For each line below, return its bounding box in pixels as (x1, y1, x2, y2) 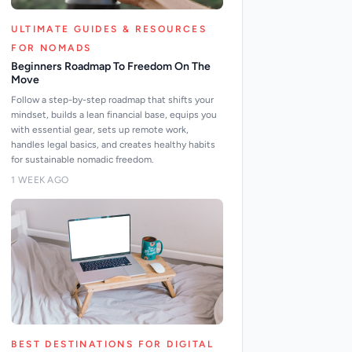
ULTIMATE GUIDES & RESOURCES (11, 24, 207, 35)
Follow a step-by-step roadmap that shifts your (11, 94, 214, 105)
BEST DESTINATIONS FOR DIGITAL (11, 339, 214, 350)
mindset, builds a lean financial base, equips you (11, 109, 218, 120)
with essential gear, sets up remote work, (11, 124, 189, 135)
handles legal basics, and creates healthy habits (11, 139, 216, 150)
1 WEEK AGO (11, 174, 69, 185)
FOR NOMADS (11, 42, 92, 53)
